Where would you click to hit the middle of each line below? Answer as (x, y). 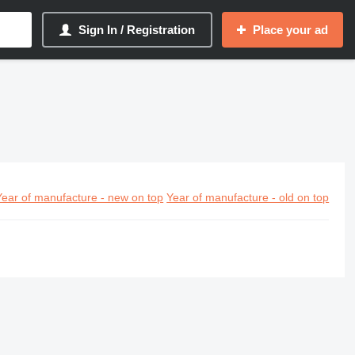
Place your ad (290, 30)
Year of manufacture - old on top (248, 197)
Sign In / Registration (137, 30)
